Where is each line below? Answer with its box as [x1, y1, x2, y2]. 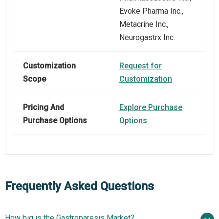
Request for [119, 61, 162, 71]
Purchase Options [23, 116, 87, 126]
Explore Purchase [119, 103, 182, 112]
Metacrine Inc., [119, 20, 169, 29]
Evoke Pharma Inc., [119, 6, 183, 16]
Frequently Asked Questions [5, 179, 154, 194]
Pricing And [23, 103, 64, 112]
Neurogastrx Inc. [119, 33, 175, 43]
